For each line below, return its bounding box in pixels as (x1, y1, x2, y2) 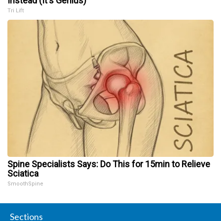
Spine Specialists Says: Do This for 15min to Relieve (7, 158, 210, 169)
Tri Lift (7, 7, 24, 14)
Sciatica (7, 168, 38, 179)
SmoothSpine (7, 180, 43, 187)
